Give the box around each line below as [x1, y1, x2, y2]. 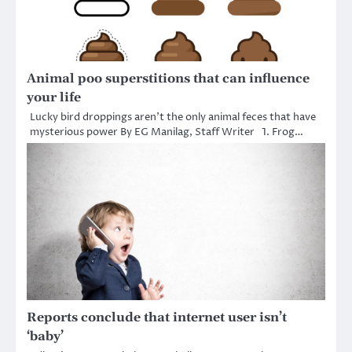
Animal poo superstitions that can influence [27, 71, 310, 87]
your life [27, 90, 81, 106]
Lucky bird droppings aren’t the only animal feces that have [30, 110, 316, 125]
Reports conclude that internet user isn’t [27, 310, 287, 326]
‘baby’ [27, 328, 64, 345]
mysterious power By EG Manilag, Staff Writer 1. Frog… [30, 125, 303, 140]
